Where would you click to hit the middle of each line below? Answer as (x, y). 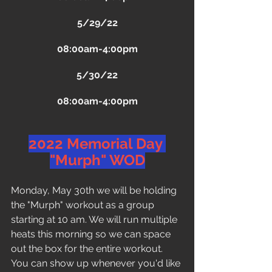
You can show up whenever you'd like (97, 263)
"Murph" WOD (97, 160)
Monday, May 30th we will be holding (95, 190)
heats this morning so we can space (92, 234)
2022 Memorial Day (97, 144)
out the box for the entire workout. (88, 249)
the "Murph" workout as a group (84, 205)
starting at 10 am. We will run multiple (95, 219)
